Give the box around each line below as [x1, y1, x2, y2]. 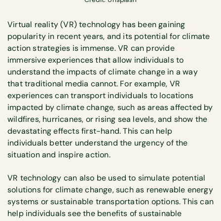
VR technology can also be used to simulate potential [7, 172, 206, 183]
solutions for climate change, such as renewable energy [7, 184, 213, 195]
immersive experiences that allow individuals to [7, 55, 184, 66]
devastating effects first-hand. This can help [7, 126, 173, 137]
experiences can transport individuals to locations [7, 90, 194, 101]
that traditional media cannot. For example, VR [7, 78, 181, 89]
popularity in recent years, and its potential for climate [7, 31, 210, 42]
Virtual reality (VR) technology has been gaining [7, 19, 185, 30]
